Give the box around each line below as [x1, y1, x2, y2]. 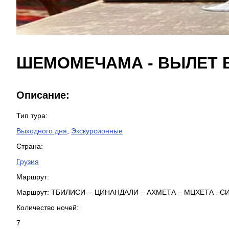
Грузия [16, 157, 39, 166]
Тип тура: [16, 111, 48, 120]
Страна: [16, 142, 43, 150]
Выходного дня [16, 127, 67, 135]
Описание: [16, 89, 70, 101]
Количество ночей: [16, 203, 79, 212]
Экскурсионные [71, 127, 123, 135]
